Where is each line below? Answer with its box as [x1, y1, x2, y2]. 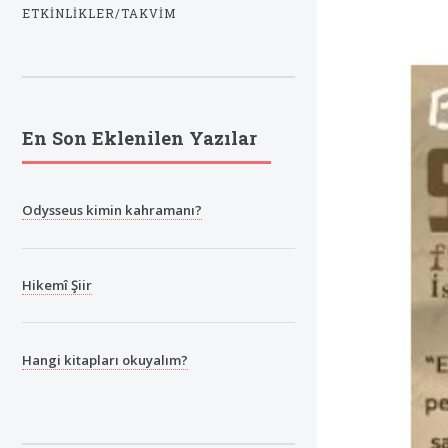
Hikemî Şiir [22, 276, 92, 295]
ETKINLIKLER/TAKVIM [22, 5, 176, 21]
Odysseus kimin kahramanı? [22, 201, 202, 220]
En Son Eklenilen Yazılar [22, 125, 257, 150]
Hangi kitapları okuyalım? [22, 350, 188, 369]
